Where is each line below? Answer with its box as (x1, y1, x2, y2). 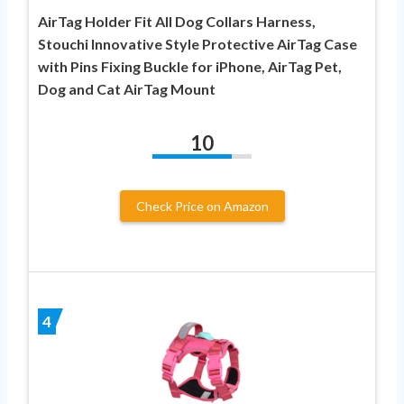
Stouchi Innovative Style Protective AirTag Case (38, 34, 357, 52)
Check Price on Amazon (135, 197, 269, 214)
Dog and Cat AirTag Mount (38, 79, 216, 97)
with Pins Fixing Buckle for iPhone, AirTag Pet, (38, 57, 342, 75)
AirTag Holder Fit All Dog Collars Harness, (38, 12, 316, 30)
